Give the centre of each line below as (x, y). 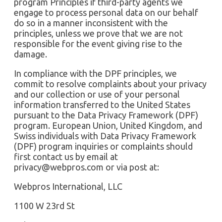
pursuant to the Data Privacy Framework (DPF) (106, 115)
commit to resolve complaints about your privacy (110, 83)
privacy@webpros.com (59, 167)
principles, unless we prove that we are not (98, 33)
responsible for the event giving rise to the (98, 43)
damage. (30, 54)
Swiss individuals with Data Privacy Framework (105, 136)
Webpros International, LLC (68, 186)
